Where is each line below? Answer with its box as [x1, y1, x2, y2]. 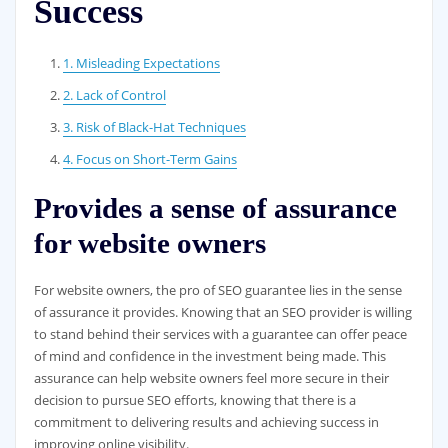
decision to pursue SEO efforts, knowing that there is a [33, 390, 356, 409]
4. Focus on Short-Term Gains [63, 149, 238, 168]
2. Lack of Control [63, 85, 167, 104]
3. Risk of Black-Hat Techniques [63, 117, 247, 136]
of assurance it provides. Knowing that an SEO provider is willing [33, 302, 412, 321]
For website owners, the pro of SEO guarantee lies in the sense [33, 280, 402, 299]
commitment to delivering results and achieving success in [33, 412, 379, 431]
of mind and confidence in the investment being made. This [33, 346, 386, 365]
